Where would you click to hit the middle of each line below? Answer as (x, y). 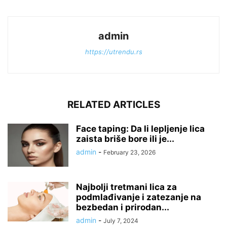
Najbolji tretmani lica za (126, 187)
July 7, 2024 (121, 221)
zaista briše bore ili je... (125, 139)
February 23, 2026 (129, 153)
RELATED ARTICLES (113, 105)
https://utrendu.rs (113, 52)
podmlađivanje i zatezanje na (139, 197)
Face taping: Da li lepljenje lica (140, 129)
